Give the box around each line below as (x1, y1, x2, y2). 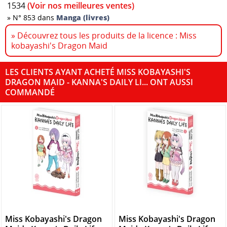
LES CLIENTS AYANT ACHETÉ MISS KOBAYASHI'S (5, 66, 191, 78)
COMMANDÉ (5, 87, 55, 98)
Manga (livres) (56, 12, 110, 22)
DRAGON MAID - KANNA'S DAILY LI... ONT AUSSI (5, 77, 193, 88)
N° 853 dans (13, 12, 57, 22)
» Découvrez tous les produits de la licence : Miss (11, 30, 197, 42)
